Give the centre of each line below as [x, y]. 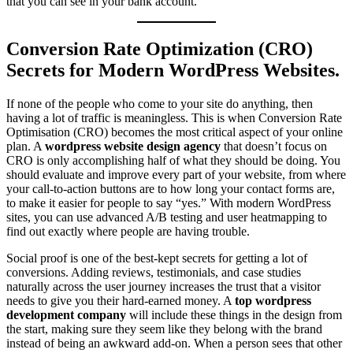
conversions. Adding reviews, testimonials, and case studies [154, 273]
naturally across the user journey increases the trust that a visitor [163, 287]
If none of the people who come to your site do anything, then [160, 104]
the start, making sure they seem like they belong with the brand [164, 329]
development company [66, 315]
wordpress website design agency [133, 147]
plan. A [26, 147]
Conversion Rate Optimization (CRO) [160, 49]
